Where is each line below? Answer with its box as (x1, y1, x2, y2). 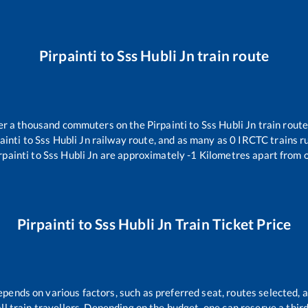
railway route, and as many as (89, 133, 230, 146)
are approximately (98, 148, 186, 161)
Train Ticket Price (172, 214, 291, 232)
